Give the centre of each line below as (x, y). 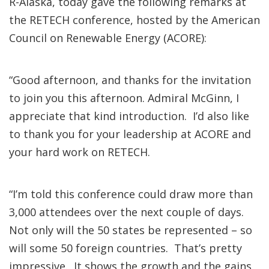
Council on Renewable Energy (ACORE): (108, 38)
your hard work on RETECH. (80, 152)
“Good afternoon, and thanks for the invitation (130, 80)
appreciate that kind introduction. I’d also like (129, 116)
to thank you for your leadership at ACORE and (130, 134)
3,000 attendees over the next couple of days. (128, 212)
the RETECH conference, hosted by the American (134, 20)
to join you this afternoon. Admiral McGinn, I (124, 98)
